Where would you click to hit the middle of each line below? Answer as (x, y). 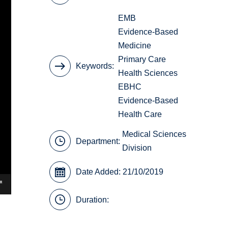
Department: (99, 141)
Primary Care (142, 59)
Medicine (135, 45)
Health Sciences (148, 73)
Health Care (140, 114)
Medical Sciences (154, 134)
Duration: (93, 199)
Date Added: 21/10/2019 (120, 172)
